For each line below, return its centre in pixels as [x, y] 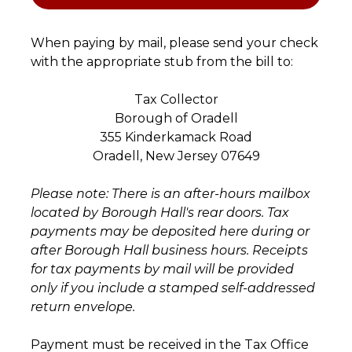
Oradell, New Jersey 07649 [176, 156]
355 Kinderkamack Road [176, 137]
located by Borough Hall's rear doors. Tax [160, 213]
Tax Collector [176, 100]
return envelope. [83, 307]
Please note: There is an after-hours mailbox [170, 194]
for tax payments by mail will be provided [162, 269]
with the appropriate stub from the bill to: [162, 62]
